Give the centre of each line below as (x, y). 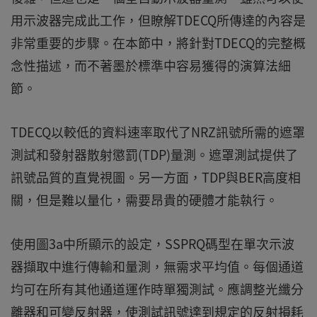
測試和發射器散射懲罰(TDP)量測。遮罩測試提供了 (154, 154)
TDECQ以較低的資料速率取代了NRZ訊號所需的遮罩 (158, 132)
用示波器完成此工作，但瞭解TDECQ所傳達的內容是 (158, 20)
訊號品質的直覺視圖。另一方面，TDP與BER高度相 (156, 177)
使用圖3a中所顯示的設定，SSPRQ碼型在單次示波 (152, 243)
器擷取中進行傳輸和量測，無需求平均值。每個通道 (157, 266)
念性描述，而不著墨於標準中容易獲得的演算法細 (151, 65)
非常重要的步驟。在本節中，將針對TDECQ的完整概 (158, 42)
